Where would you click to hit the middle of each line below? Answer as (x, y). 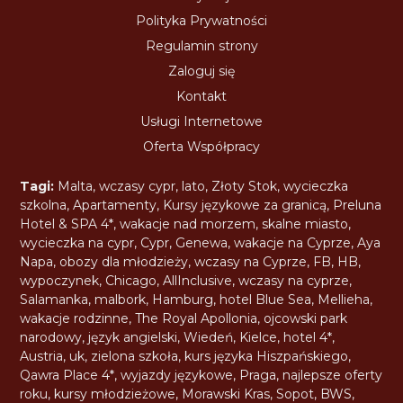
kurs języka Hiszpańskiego (267, 356)
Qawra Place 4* (67, 375)
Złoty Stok (245, 186)
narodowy (51, 337)
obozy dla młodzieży (124, 261)
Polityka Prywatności (201, 20)
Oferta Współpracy (201, 146)
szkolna (44, 205)
